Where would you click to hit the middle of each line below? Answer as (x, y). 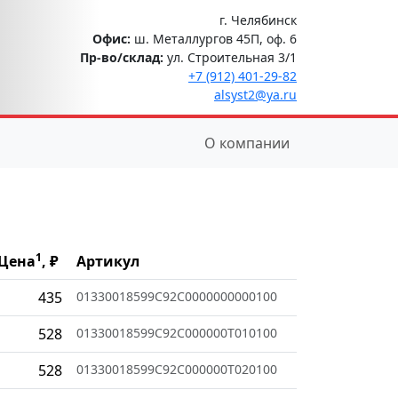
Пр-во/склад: (122, 57)
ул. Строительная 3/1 (230, 57)
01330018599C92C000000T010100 (177, 332)
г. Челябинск (258, 20)
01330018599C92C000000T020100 (177, 369)
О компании (247, 143)
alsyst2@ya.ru (255, 94)
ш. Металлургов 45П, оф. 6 (214, 38)
